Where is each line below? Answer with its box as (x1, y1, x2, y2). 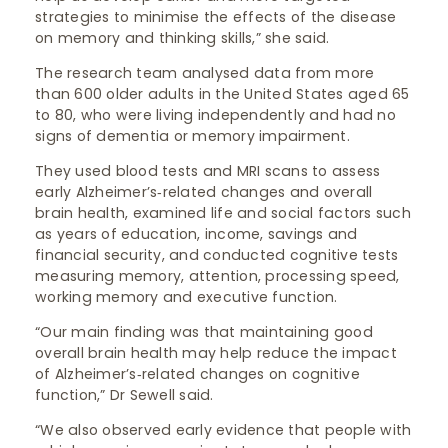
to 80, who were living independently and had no (35, 105, 396, 125)
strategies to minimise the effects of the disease (35, 7, 397, 27)
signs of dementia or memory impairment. (35, 126, 350, 146)
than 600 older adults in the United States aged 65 (35, 84, 410, 104)
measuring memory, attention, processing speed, (35, 266, 400, 286)
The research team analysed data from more (35, 63, 375, 83)
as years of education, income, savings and (35, 224, 358, 244)
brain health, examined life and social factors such (35, 203, 411, 223)
